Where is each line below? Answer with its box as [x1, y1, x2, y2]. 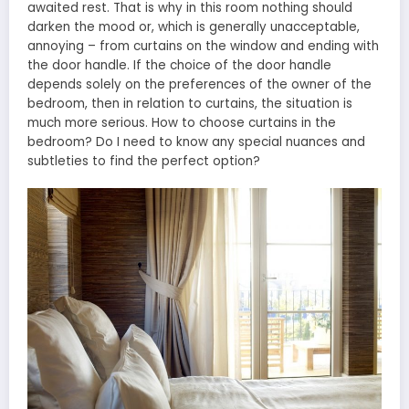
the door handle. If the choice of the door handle [27, 57, 331, 75]
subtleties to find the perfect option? [27, 152, 260, 171]
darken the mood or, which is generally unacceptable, [27, 18, 360, 37]
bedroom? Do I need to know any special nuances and [27, 133, 365, 152]
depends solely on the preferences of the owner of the [27, 76, 372, 94]
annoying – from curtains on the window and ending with [27, 37, 379, 56]
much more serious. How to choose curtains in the [27, 114, 336, 132]
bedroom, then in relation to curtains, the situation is [27, 95, 352, 113]
